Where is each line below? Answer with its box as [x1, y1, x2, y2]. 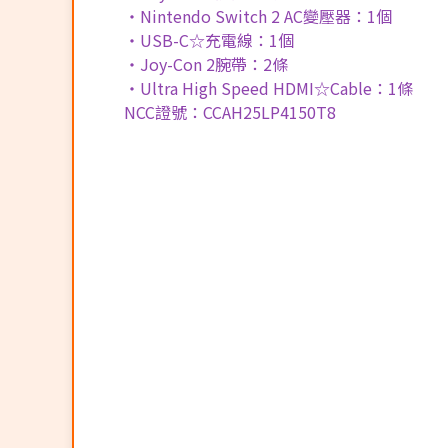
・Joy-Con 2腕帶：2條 [124, 51, 288, 76]
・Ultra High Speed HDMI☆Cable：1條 [124, 75, 413, 100]
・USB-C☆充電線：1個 [124, 27, 294, 52]
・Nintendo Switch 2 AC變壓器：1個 [124, 3, 392, 28]
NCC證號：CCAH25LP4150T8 [124, 99, 336, 124]
